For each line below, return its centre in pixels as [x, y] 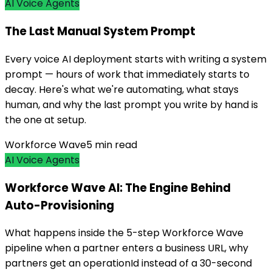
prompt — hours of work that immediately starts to [127, 74]
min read [115, 144]
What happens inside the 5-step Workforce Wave [124, 233]
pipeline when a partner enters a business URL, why [127, 248]
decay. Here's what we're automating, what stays [122, 89]
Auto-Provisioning [59, 205]
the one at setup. [46, 120]
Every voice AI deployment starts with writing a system [136, 59]
